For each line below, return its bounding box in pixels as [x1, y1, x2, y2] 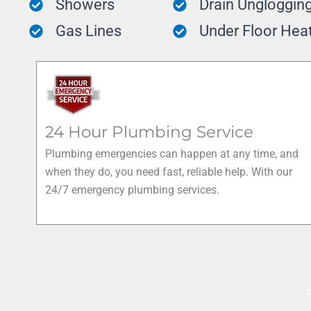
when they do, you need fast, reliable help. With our [45, 165, 292, 178]
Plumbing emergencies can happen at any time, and [45, 146, 299, 160]
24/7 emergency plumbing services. [45, 183, 219, 196]
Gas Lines [56, 22, 121, 40]
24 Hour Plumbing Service [45, 121, 253, 142]
